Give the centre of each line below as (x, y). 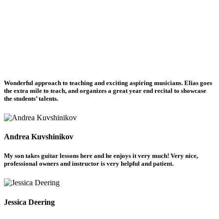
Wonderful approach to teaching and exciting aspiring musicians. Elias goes (108, 83)
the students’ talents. (31, 98)
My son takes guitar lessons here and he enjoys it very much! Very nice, (101, 156)
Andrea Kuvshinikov (39, 137)
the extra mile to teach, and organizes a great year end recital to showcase (105, 90)
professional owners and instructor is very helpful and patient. (89, 164)
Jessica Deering (29, 202)
